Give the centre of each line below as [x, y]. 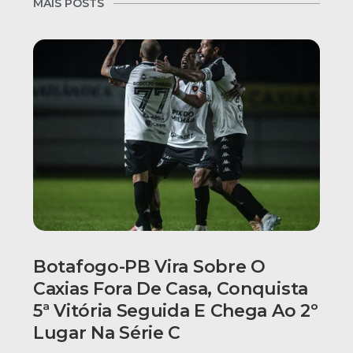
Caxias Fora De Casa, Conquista [171, 288]
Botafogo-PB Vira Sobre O [149, 266]
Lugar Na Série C [107, 333]
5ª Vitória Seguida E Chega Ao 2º [176, 310]
